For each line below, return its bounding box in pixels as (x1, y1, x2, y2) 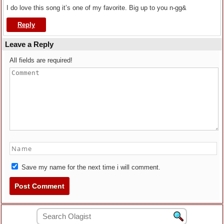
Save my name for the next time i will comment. (19, 163, 160, 171)
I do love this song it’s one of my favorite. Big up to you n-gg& (6, 3, 186, 11)
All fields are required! (9, 56, 72, 64)
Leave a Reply (5, 39, 53, 48)
